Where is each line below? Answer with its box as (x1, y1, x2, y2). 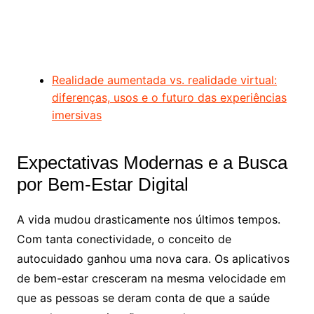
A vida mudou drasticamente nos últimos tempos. (16, 212, 280, 226)
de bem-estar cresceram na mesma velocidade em (16, 271, 286, 285)
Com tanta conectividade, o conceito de (16, 231, 231, 246)
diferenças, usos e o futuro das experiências (51, 90, 287, 104)
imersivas (51, 107, 102, 122)
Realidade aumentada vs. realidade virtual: (51, 72, 277, 87)
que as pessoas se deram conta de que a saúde (16, 290, 270, 305)
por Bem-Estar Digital (16, 173, 189, 195)
